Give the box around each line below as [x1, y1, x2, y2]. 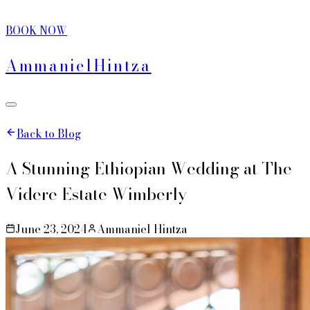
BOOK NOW [6, 22, 67, 39]
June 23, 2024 [15, 220, 87, 237]
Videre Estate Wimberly [6, 181, 187, 207]
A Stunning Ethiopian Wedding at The [6, 155, 292, 181]
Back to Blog [17, 125, 81, 142]
